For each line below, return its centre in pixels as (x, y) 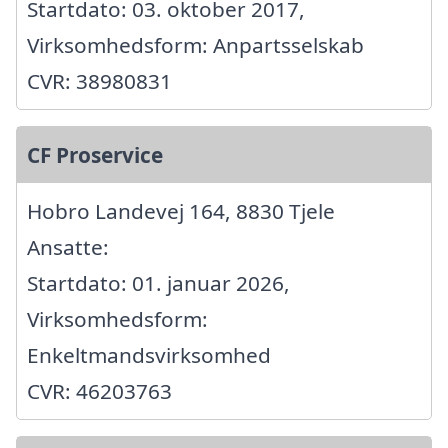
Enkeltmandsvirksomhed (149, 354)
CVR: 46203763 (99, 390)
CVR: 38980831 (99, 80)
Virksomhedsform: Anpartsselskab (195, 44)
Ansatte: (68, 246)
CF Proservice (95, 154)
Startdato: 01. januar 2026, (158, 282)
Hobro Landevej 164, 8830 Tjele (181, 210)
